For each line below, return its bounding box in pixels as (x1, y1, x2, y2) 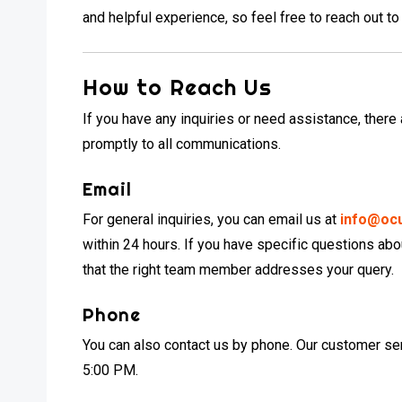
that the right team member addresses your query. (83, 260, 395, 278)
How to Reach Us (83, 73, 273, 100)
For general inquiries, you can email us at (83, 210, 341, 228)
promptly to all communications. (83, 135, 282, 153)
